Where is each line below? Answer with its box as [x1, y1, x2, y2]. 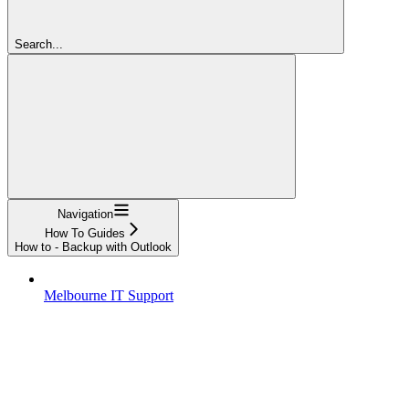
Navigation [57, 206, 113, 221]
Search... [15, 37, 63, 51]
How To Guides [45, 225, 125, 240]
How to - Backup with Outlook [15, 239, 172, 254]
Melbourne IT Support [44, 287, 173, 303]
